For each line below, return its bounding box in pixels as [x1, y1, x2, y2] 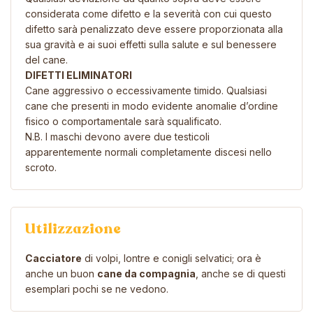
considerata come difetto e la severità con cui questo [25, 7, 272, 20]
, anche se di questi [196, 267, 286, 279]
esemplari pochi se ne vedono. [25, 282, 168, 295]
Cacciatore [25, 252, 82, 264]
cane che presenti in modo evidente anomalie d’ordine [25, 99, 278, 112]
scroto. [25, 161, 57, 173]
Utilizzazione [25, 219, 121, 238]
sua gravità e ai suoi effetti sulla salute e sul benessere [25, 38, 277, 50]
